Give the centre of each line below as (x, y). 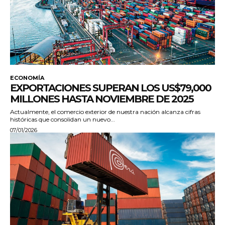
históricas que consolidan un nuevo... (63, 120)
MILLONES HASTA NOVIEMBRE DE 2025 (102, 99)
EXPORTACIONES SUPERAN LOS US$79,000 (110, 88)
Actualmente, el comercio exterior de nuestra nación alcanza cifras (105, 112)
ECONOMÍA (27, 78)
